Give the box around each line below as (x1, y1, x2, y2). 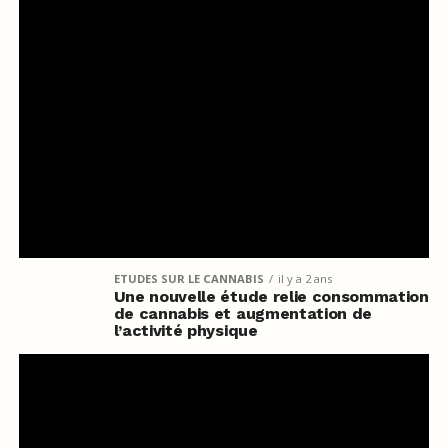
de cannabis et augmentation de (113, 304, 373, 324)
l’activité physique (113, 321, 258, 341)
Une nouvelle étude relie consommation (113, 287, 429, 307)
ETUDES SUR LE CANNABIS (113, 271, 264, 287)
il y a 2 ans (277, 271, 332, 287)
